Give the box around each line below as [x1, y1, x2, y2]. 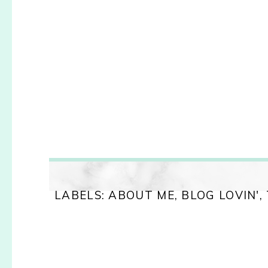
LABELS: [54, 187, 109, 202]
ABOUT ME [108, 187, 175, 202]
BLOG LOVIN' [181, 187, 260, 202]
